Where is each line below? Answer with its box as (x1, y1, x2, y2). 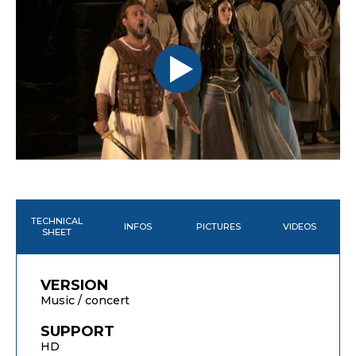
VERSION (41, 276, 108, 294)
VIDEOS (283, 220, 316, 232)
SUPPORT (41, 322, 114, 340)
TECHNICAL (30, 215, 83, 226)
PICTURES (196, 220, 241, 232)
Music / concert (41, 292, 130, 308)
